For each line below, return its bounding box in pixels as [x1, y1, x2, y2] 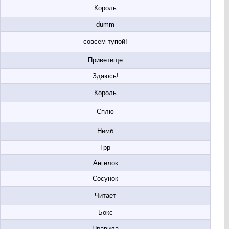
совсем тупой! [83, 38, 127, 45]
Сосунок [93, 175, 118, 182]
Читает [95, 192, 116, 199]
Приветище [88, 56, 123, 64]
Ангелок [93, 159, 118, 167]
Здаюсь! [92, 72, 119, 80]
